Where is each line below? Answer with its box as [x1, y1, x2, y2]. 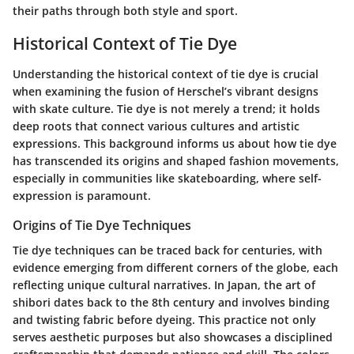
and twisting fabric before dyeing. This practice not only [13, 311, 316, 327]
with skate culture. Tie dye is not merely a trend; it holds [13, 100, 320, 116]
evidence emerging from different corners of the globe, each [13, 259, 338, 275]
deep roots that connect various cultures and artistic [13, 118, 299, 134]
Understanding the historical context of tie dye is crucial [13, 66, 318, 81]
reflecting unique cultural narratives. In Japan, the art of [13, 277, 315, 292]
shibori [13, 294, 51, 310]
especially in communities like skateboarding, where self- [13, 170, 322, 186]
